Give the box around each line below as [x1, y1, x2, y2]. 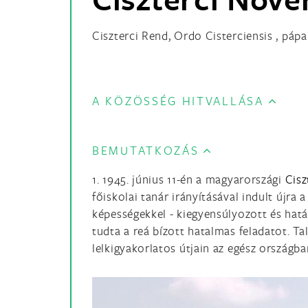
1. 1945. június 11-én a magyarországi [92, 171, 282, 187]
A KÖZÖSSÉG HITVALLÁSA [92, 93, 264, 109]
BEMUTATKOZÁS [92, 142, 199, 158]
